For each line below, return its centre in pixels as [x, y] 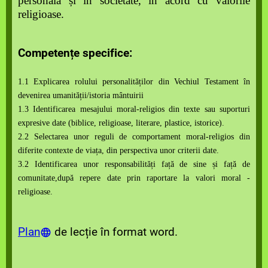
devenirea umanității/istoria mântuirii [81, 95]
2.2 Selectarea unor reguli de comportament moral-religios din [134, 136]
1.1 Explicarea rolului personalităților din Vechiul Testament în [134, 81]
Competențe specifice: [75, 53]
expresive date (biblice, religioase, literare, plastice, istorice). [121, 123]
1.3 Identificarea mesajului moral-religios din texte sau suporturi [134, 109]
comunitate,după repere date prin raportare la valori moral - [134, 178]
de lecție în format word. [115, 232]
